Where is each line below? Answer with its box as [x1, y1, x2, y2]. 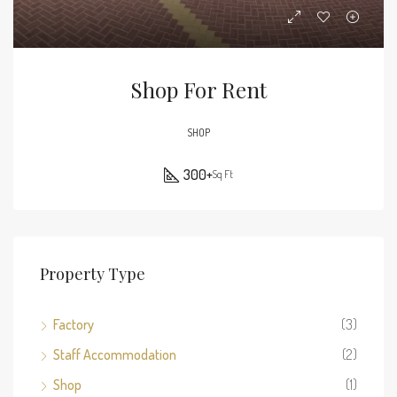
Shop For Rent [130, 74, 267, 104]
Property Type [40, 262, 145, 284]
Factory [53, 315, 94, 333]
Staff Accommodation [53, 345, 176, 363]
